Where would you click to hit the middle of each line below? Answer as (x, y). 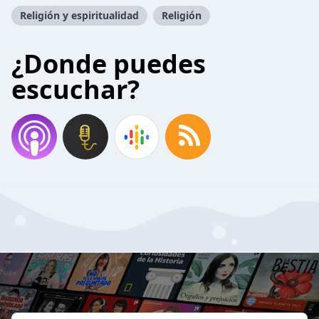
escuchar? (75, 89)
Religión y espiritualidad (79, 15)
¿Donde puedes (109, 64)
